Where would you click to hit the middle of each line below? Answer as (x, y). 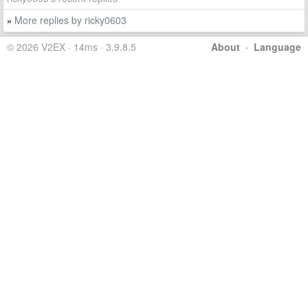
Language (277, 47)
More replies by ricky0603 (70, 20)
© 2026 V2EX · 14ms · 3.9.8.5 (71, 47)
